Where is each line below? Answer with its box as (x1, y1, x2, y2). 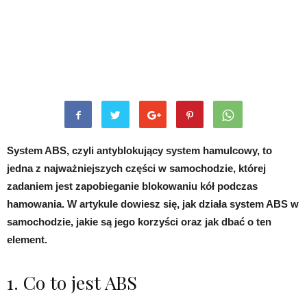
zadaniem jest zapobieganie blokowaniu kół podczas (7, 180, 258, 193)
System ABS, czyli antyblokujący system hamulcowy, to (7, 145, 272, 157)
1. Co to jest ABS (7, 270, 137, 295)
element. (7, 234, 47, 246)
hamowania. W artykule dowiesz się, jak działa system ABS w (7, 198, 299, 210)
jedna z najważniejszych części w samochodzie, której (7, 162, 266, 175)
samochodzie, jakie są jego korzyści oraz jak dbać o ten (7, 216, 271, 228)
